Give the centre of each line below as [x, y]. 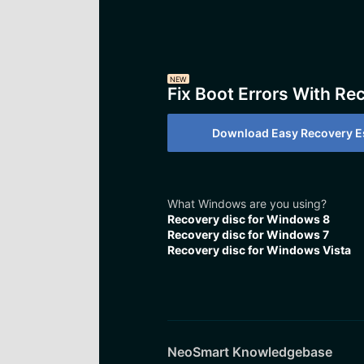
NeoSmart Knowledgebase [249, 352]
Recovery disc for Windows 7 [248, 235]
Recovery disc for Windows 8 [248, 219]
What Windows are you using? [247, 204]
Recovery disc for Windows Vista [259, 250]
